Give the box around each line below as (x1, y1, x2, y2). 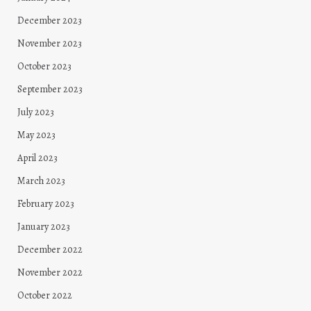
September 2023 (17, 83, 83, 96)
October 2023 (17, 60, 72, 74)
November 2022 (17, 266, 83, 280)
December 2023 (17, 14, 82, 28)
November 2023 (17, 37, 82, 51)
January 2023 (17, 220, 70, 234)
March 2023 (17, 174, 65, 188)
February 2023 (17, 197, 74, 211)
